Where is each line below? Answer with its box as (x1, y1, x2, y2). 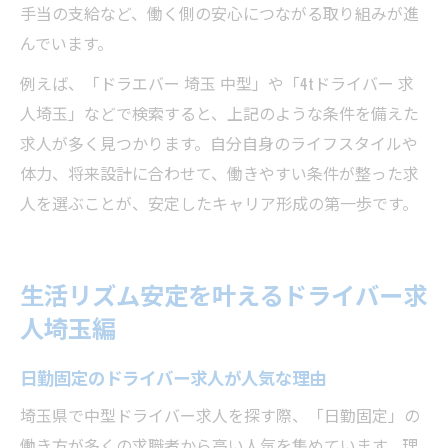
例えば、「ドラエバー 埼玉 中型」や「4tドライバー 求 (20, 71, 414, 95)
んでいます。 (20, 31, 113, 55)
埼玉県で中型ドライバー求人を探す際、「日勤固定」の (20, 403, 420, 427)
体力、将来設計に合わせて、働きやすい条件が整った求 (20, 161, 419, 185)
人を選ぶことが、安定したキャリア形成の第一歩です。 (20, 191, 418, 215)
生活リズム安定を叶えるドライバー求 (20, 276, 427, 312)
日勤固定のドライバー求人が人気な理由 (20, 364, 326, 390)
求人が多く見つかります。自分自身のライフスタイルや (20, 131, 418, 155)
